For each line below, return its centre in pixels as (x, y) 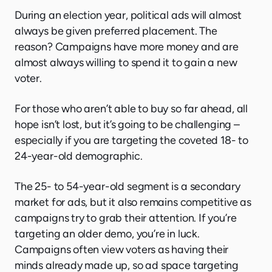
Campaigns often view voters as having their (122, 250)
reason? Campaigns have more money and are (127, 47)
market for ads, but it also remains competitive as (133, 202)
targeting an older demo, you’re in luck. (107, 234)
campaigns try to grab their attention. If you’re (126, 218)
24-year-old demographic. (79, 156)
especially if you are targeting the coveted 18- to (132, 141)
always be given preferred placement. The (116, 31)
